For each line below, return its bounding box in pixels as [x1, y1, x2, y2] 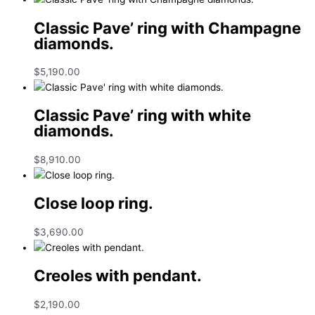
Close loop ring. [34, 193, 153, 213]
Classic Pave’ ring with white [34, 105, 251, 125]
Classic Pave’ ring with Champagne [34, 18, 301, 37]
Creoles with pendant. [34, 266, 202, 285]
